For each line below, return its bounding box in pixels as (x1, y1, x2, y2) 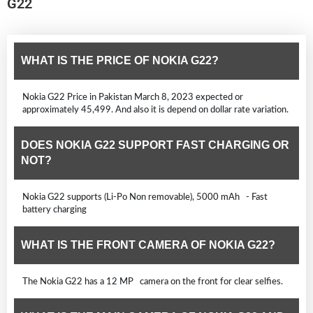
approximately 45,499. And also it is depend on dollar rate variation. (22, 104, 289, 115)
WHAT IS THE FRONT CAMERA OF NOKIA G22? (21, 238, 275, 251)
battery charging (22, 204, 91, 214)
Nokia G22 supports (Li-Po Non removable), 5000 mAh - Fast (22, 191, 268, 202)
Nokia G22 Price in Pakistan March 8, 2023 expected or (22, 92, 243, 102)
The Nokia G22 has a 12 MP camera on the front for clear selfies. (22, 276, 283, 286)
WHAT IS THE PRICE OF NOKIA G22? (21, 54, 219, 66)
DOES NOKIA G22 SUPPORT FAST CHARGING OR (21, 138, 289, 151)
